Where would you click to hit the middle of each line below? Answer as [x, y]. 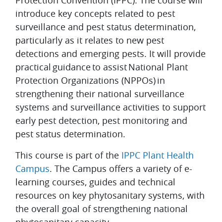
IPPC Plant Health [158, 155]
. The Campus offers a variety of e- [121, 169]
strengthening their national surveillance [100, 94]
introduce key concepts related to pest [95, 14]
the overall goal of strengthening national [102, 209]
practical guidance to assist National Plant [102, 67]
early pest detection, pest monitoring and [101, 121]
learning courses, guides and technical [95, 182]
